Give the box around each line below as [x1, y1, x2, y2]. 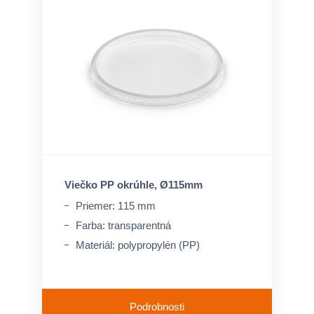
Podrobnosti [130, 301, 184, 313]
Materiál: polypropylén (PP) [76, 239, 200, 251]
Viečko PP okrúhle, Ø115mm [64, 179, 203, 191]
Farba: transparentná [76, 219, 171, 231]
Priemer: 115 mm [76, 200, 156, 212]
